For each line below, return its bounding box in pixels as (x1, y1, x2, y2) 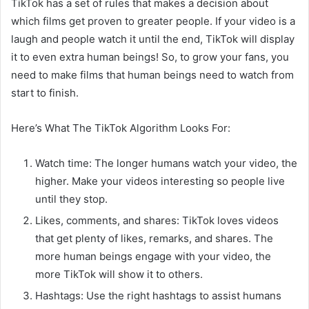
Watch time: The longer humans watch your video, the (35, 156, 297, 170)
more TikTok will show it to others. (35, 267, 203, 281)
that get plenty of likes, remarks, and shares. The (35, 231, 273, 245)
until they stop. (35, 192, 108, 206)
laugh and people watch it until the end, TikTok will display (11, 32, 295, 46)
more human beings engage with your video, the (35, 249, 271, 263)
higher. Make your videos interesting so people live (35, 174, 285, 188)
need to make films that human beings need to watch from (11, 68, 294, 81)
